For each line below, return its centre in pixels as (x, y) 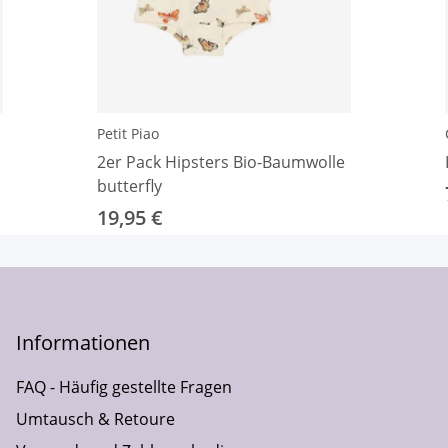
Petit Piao (128, 134)
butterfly (129, 186)
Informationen (83, 343)
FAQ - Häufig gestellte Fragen (124, 387)
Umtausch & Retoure (95, 419)
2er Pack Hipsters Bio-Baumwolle (221, 162)
